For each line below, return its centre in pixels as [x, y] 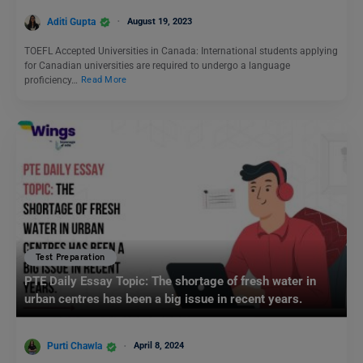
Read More [104, 80]
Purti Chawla [75, 346]
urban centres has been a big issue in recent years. [163, 299]
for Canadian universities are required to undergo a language [157, 65]
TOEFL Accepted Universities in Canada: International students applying [181, 51]
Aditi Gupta [71, 21]
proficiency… [52, 80]
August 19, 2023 [160, 21]
